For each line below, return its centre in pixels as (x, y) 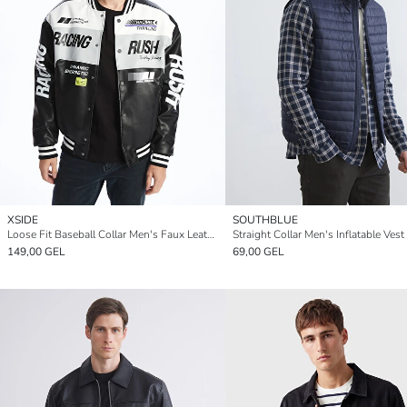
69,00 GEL (258, 251)
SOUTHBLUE (265, 219)
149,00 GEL (36, 251)
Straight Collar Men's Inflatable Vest (318, 234)
